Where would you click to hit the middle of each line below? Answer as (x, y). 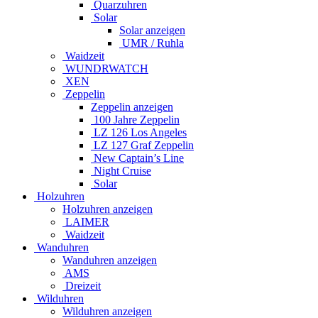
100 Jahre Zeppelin (135, 119)
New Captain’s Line (137, 158)
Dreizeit (82, 285)
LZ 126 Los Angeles (139, 132)
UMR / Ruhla (152, 43)
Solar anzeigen (152, 30)
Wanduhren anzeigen (110, 260)
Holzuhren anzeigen (108, 209)
